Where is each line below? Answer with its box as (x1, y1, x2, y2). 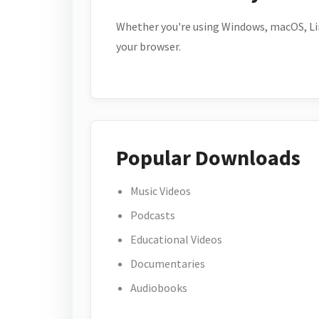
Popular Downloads (116, 144, 300, 171)
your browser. (116, 39, 181, 53)
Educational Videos (130, 232, 222, 246)
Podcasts (130, 208, 175, 222)
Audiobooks (130, 281, 187, 295)
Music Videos (130, 184, 191, 198)
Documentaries (130, 256, 205, 271)
